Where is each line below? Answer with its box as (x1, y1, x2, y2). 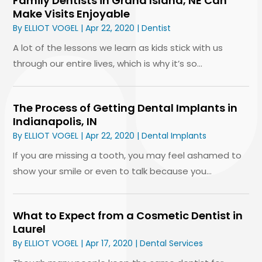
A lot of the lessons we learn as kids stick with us (13, 41, 223, 54)
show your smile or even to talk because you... (13, 164, 212, 177)
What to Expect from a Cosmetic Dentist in (13, 208, 243, 223)
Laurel (13, 221, 46, 236)
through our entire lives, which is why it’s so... (13, 57, 203, 70)
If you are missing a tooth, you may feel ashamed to (13, 149, 242, 161)
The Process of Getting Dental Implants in (13, 100, 238, 115)
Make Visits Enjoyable (13, 6, 130, 21)
